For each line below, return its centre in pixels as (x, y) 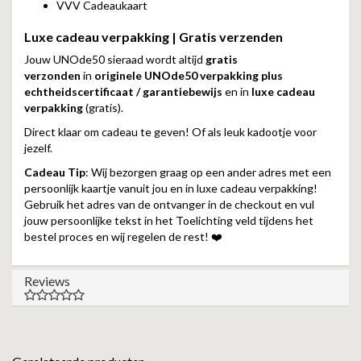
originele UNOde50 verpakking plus (189, 75)
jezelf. (42, 148)
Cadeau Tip (55, 172)
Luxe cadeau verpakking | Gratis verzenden (154, 37)
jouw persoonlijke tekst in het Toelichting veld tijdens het (169, 220)
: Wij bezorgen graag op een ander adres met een (208, 172)
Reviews (47, 281)
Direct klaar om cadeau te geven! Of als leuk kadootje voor (170, 132)
